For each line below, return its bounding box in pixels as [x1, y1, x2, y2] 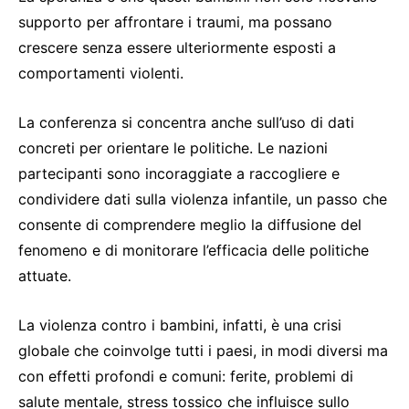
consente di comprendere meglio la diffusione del [18, 215, 362, 235]
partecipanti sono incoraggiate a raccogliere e [18, 164, 340, 184]
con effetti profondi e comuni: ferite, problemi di [18, 367, 353, 386]
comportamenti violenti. [18, 64, 184, 83]
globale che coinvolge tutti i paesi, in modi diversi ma [18, 341, 388, 361]
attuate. [18, 267, 71, 286]
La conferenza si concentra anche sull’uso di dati [18, 113, 354, 132]
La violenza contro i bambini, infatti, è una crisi [18, 316, 341, 335]
